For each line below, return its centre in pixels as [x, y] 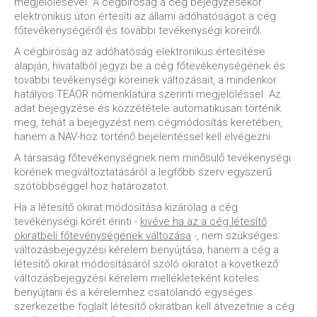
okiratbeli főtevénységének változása [103, 235]
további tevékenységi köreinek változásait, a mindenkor [145, 80]
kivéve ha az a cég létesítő [203, 221]
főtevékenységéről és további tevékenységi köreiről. [138, 30]
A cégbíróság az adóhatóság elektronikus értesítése [140, 51]
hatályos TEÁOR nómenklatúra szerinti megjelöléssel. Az [148, 94]
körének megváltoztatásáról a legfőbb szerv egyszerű [143, 172]
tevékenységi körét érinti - [77, 221]
